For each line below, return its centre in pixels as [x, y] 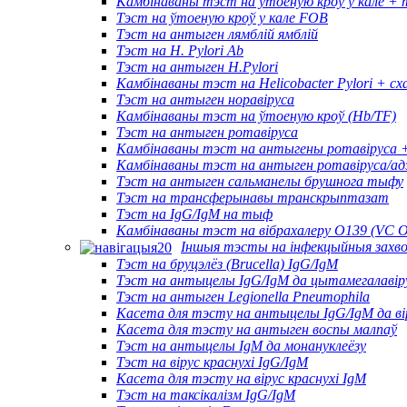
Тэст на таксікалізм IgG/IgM [206, 394]
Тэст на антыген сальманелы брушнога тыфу [260, 181]
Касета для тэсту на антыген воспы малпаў [257, 329]
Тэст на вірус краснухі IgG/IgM [212, 362]
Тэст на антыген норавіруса [205, 99]
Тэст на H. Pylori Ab [180, 50]
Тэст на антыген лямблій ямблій [217, 34]
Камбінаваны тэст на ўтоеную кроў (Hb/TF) [256, 115]
